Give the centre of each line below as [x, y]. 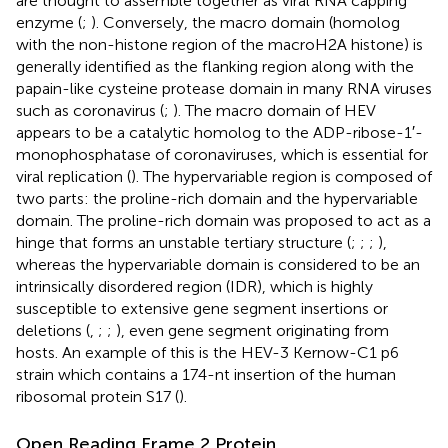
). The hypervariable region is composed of [281, 176]
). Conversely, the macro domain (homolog [245, 22]
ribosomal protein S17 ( [97, 396]
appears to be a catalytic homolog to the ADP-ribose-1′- [219, 132]
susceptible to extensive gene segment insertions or [202, 308]
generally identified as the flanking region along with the [215, 66]
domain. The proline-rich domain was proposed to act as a [223, 220]
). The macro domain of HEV [274, 110]
